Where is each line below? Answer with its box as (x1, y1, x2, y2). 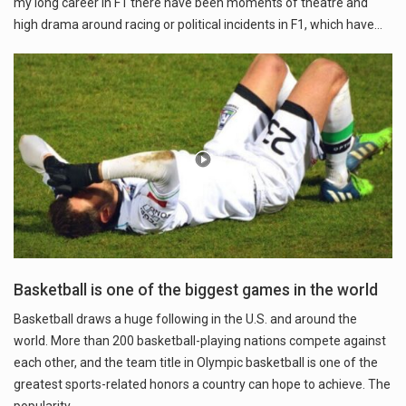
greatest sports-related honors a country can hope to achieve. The (14, 377, 391, 392)
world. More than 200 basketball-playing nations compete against (14, 333, 386, 349)
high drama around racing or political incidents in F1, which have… (14, 17, 382, 33)
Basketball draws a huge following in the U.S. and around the (14, 312, 357, 327)
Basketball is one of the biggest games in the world (14, 281, 378, 300)
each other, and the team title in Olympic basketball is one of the (14, 355, 378, 371)
